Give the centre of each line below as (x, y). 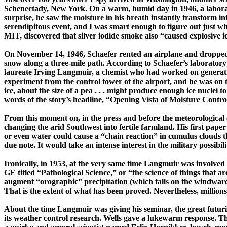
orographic (59, 182)
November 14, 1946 (50, 54)
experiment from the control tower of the (75, 82)
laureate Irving (31, 72)
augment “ (22, 182)
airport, (159, 82)
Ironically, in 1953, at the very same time (74, 164)
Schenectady (25, 9)
